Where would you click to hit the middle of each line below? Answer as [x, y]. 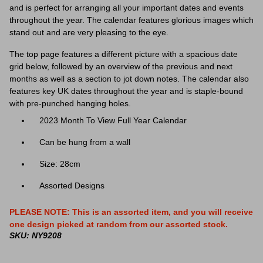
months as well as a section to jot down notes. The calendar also [129, 79]
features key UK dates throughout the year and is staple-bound [126, 91]
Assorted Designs [73, 186]
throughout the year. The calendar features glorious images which [131, 20]
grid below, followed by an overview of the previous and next [121, 66]
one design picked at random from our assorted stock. [119, 224]
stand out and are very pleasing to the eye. [90, 32]
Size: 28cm [60, 164]
